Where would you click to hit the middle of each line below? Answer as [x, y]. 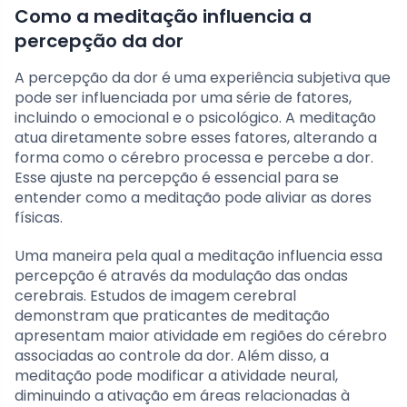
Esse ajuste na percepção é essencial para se [177, 178]
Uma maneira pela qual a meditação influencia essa [199, 256]
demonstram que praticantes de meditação [172, 316]
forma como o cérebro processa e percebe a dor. [194, 158]
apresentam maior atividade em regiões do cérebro [201, 336]
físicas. [39, 218]
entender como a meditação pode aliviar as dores [193, 198]
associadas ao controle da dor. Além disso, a [172, 356]
